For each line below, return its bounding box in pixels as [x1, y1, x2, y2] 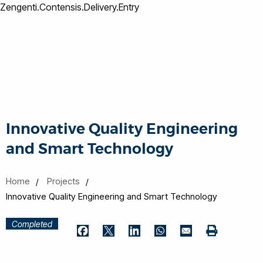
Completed [12, 219, 52, 229]
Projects [47, 176, 80, 187]
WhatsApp [154, 237, 197, 249]
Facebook [76, 237, 119, 249]
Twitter [102, 237, 131, 249]
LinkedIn [128, 237, 162, 249]
